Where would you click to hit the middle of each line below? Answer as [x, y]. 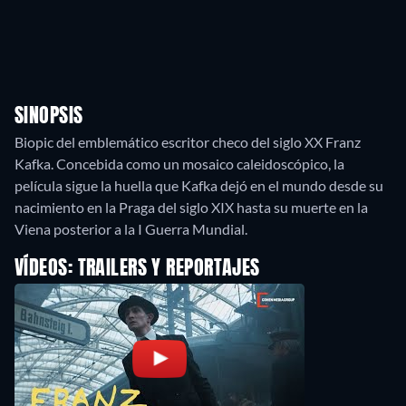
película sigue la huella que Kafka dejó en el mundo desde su [199, 185]
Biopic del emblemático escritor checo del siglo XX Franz [188, 142]
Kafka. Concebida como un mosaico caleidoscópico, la [179, 164]
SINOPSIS [49, 117]
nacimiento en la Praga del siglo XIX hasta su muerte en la [191, 207]
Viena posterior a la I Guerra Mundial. [131, 229]
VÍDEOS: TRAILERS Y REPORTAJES [137, 269]
